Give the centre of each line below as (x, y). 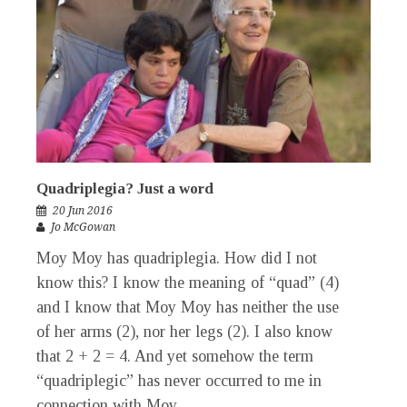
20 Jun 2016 (83, 211)
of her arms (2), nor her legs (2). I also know (184, 332)
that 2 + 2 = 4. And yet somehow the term (175, 357)
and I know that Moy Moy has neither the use (188, 308)
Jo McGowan (83, 228)
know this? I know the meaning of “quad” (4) (188, 283)
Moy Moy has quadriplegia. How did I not (177, 258)
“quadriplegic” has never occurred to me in (179, 381)
